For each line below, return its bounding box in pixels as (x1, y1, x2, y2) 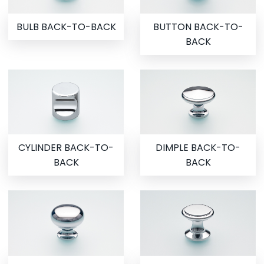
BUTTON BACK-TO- (153, 20, 243, 34)
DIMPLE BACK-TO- (156, 141, 240, 155)
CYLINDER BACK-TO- (18, 141, 114, 155)
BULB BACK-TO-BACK (16, 20, 116, 34)
